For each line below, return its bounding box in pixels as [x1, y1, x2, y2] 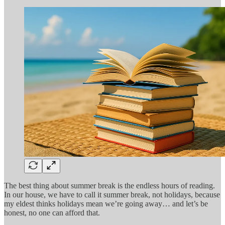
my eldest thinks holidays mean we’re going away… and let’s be [4, 199, 208, 208]
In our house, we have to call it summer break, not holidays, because [4, 190, 220, 199]
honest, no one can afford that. [4, 208, 100, 217]
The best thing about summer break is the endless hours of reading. [4, 181, 215, 190]
